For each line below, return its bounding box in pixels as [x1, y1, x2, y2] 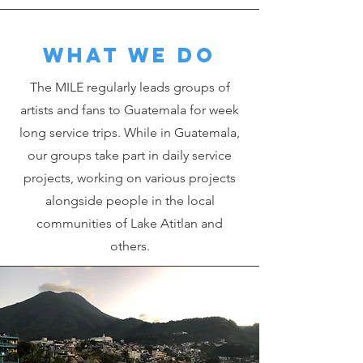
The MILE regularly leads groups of [29, 79, 230, 95]
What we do [43, 42, 216, 68]
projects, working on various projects [23, 170, 236, 186]
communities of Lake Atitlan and [36, 216, 223, 231]
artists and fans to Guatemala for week [20, 102, 239, 117]
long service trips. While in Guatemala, [19, 125, 240, 140]
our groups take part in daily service [28, 147, 232, 163]
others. [109, 238, 150, 254]
